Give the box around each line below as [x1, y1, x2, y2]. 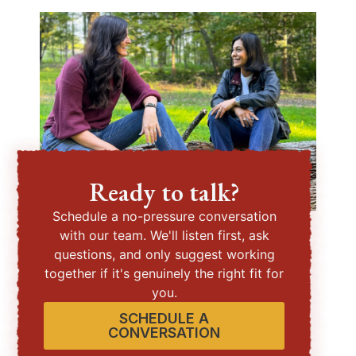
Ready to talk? [88, 176, 240, 209]
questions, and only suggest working [53, 246, 275, 262]
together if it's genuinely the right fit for [44, 265, 284, 281]
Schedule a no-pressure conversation [52, 208, 277, 224]
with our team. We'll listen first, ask [59, 227, 269, 243]
